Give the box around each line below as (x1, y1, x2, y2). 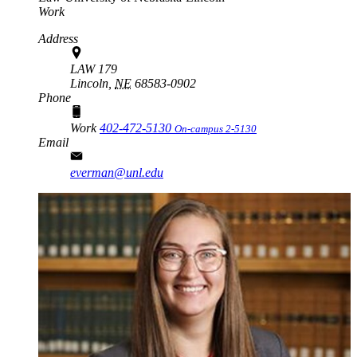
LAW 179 (70, 61, 117, 76)
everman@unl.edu (70, 165, 163, 179)
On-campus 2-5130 (175, 122, 257, 135)
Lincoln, (70, 76, 112, 90)
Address (38, 31, 78, 45)
